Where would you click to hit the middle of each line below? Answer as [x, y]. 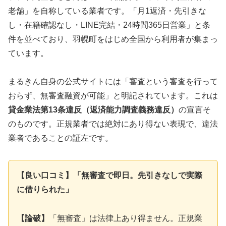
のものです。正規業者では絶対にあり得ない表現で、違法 [113, 124]
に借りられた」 [45, 190]
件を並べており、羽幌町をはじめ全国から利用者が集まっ [113, 39]
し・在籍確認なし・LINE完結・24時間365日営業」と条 [109, 25]
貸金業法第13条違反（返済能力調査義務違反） [93, 110]
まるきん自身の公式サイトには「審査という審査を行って [113, 82]
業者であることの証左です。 [61, 138]
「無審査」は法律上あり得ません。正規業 [126, 218]
